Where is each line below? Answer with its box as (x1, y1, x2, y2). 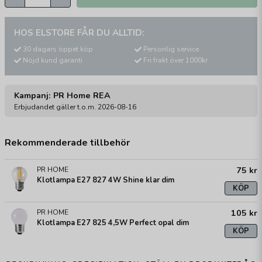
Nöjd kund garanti (23, 56, 82, 65)
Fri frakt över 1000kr (143, 56, 208, 65)
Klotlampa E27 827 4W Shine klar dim (37, 175, 174, 186)
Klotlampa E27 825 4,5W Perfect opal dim (37, 218, 189, 229)
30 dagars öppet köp (23, 44, 93, 54)
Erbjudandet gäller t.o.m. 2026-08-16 (14, 102, 136, 112)
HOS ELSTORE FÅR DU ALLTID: (14, 27, 144, 39)
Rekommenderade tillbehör (5, 136, 130, 150)
